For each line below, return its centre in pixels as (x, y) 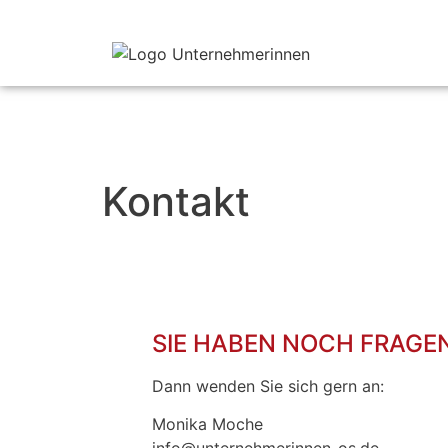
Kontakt (176, 201)
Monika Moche (207, 424)
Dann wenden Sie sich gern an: (268, 386)
